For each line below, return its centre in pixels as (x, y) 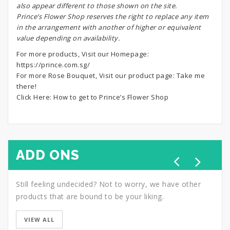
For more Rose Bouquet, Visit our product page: (97, 75)
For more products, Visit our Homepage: (83, 54)
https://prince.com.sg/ (53, 65)
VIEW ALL (39, 219)
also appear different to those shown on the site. (97, 6)
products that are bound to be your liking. (90, 196)
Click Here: (35, 97)
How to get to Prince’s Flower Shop (111, 97)
